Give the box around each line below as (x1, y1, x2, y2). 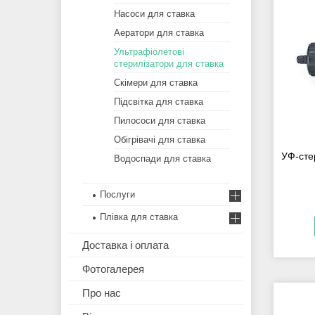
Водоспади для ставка (114, 153, 211, 165)
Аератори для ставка (114, 27, 204, 39)
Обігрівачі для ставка (114, 134, 205, 146)
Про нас (82, 287, 121, 300)
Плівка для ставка (100, 212, 178, 223)
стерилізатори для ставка (114, 58, 224, 70)
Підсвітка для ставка (114, 96, 203, 108)
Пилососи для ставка (114, 115, 205, 127)
